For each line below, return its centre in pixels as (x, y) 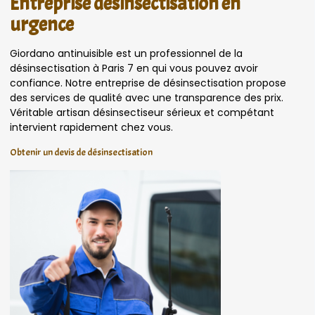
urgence (42, 24)
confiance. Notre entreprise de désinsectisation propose (148, 83)
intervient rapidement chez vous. (91, 127)
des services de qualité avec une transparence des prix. (147, 97)
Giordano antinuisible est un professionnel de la (126, 53)
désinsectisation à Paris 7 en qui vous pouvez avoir (134, 68)
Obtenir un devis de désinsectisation (81, 153)
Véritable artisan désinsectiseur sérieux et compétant (142, 112)
